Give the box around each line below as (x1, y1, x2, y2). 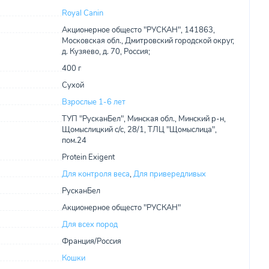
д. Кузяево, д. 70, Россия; (61, 46, 150, 57)
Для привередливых (133, 169, 206, 180)
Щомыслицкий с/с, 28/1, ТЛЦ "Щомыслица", (61, 124, 217, 135)
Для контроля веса (61, 169, 130, 180)
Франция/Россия (61, 236, 121, 247)
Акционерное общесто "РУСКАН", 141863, (61, 25, 215, 35)
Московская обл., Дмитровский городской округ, (61, 35, 234, 46)
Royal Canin (61, 8, 103, 19)
